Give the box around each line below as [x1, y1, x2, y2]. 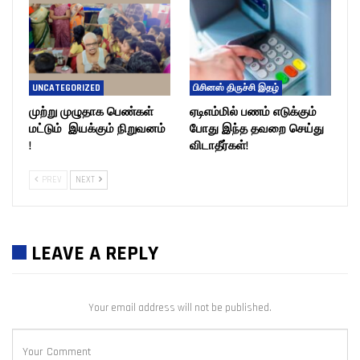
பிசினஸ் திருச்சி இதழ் [193, 81, 279, 94]
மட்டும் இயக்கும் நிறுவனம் [29, 121, 166, 137]
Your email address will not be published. [88, 301, 272, 315]
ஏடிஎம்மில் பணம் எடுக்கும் [190, 104, 317, 120]
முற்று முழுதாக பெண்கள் [29, 104, 153, 120]
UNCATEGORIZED [32, 81, 100, 94]
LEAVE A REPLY [31, 239, 158, 267]
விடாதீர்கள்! [190, 137, 248, 153]
